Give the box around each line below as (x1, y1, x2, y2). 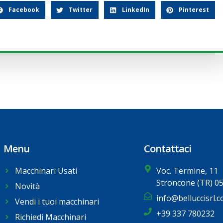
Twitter (68, 5, 93, 14)
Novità (14, 181, 40, 192)
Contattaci (143, 142, 191, 156)
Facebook (8, 5, 39, 14)
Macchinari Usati (14, 165, 77, 177)
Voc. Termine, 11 (156, 165, 218, 177)
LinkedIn (121, 5, 149, 14)
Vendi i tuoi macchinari (14, 196, 99, 208)
